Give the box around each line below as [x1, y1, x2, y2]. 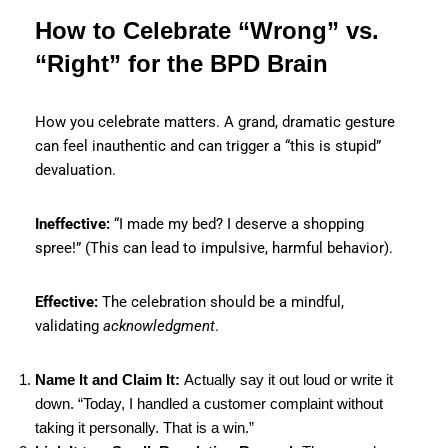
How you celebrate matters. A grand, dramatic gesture [35, 112, 395, 131]
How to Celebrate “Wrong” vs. [35, 16, 379, 44]
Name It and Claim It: [35, 370, 180, 388]
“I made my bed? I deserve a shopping [110, 214, 364, 233]
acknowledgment [103, 316, 215, 335]
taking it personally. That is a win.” [35, 418, 254, 436]
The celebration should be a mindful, [98, 292, 344, 311]
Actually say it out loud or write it [180, 370, 393, 388]
